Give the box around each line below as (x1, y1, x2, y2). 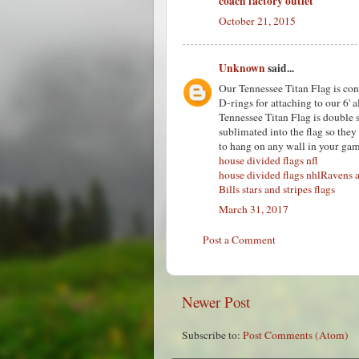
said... (265, 60, 294, 76)
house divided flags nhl (219, 167, 321, 182)
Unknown (219, 60, 265, 76)
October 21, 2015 (219, 13, 296, 28)
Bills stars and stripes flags (219, 181, 335, 196)
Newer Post (182, 292, 250, 312)
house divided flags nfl (219, 152, 318, 167)
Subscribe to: (182, 327, 243, 342)
